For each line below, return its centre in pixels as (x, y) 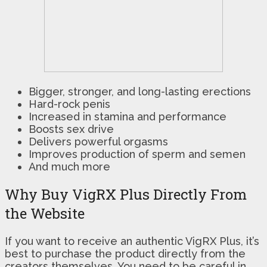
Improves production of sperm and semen (137, 154)
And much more (69, 166)
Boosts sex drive (71, 129)
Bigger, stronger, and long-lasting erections (140, 91)
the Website (45, 213)
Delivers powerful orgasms (98, 141)
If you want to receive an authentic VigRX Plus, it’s (132, 241)
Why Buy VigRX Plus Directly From (126, 194)
